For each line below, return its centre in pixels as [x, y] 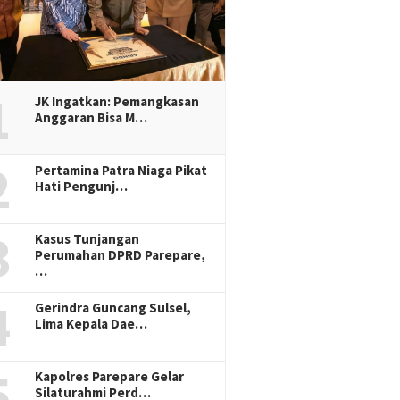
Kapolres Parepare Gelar [110, 376]
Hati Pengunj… [82, 186]
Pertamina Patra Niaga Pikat [121, 170]
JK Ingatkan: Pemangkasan [117, 101]
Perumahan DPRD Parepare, [121, 254]
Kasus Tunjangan [87, 238]
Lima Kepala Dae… [92, 323]
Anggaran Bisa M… [92, 117]
